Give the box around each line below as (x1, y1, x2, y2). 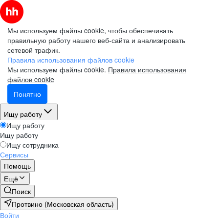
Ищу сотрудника (6, 140, 59, 150)
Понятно (14, 89, 41, 99)
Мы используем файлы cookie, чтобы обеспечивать (7, 25, 173, 35)
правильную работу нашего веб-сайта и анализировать (7, 35, 185, 45)
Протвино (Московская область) (12, 199, 114, 209)
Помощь (4, 161, 31, 171)
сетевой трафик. (7, 45, 60, 55)
